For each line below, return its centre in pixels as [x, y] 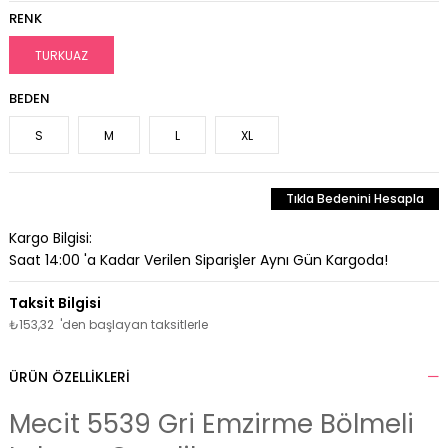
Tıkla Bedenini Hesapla [355, 199]
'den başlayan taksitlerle [133, 325]
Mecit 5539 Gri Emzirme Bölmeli [211, 424]
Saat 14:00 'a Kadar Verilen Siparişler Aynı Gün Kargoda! [198, 260]
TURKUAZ [61, 56]
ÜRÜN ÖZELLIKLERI [69, 377]
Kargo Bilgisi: [50, 238]
